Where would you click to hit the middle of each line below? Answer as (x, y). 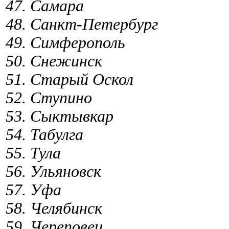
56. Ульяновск (53, 171)
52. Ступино (49, 98)
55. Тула (33, 153)
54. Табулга (44, 134)
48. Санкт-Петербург (82, 24)
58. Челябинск (54, 208)
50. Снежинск (54, 61)
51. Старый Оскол (70, 79)
